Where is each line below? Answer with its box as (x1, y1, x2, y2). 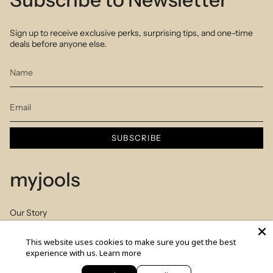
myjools (10, 167, 80, 191)
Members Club (10, 250, 67, 261)
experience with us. (26, 247, 98, 258)
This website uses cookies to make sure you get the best (26, 236, 236, 247)
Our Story (10, 207, 47, 218)
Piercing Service (10, 229, 71, 240)
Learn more (99, 247, 142, 258)
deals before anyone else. (10, 38, 107, 50)
